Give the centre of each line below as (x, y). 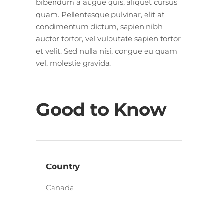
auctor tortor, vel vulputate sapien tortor (108, 38)
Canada (60, 187)
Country (63, 166)
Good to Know (101, 109)
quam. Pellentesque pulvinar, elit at (100, 14)
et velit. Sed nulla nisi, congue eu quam (107, 51)
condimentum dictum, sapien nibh (99, 26)
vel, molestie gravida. (73, 63)
